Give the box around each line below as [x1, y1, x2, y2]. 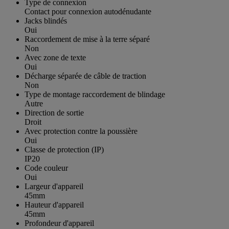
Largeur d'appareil [25, 182, 83, 191]
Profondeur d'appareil [25, 219, 94, 228]
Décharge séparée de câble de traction [25, 72, 146, 81]
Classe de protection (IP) [25, 145, 104, 154]
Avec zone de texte [25, 53, 86, 62]
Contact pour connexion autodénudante [25, 7, 151, 16]
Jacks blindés [25, 16, 67, 26]
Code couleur [25, 164, 68, 173]
